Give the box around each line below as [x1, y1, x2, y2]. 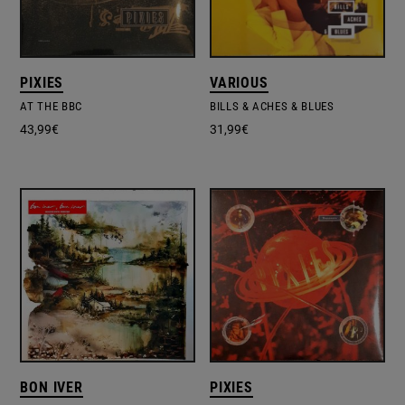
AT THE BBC [20, 99, 82, 113]
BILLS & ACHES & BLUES [210, 99, 334, 113]
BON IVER [20, 379, 83, 397]
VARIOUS [210, 73, 268, 91]
